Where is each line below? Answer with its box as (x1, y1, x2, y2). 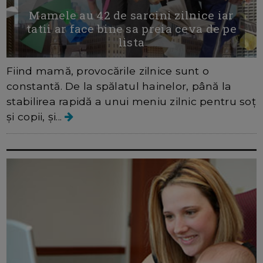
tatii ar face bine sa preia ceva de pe (26, 21, 237, 36)
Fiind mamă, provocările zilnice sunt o (6, 65, 210, 77)
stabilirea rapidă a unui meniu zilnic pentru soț (6, 95, 256, 108)
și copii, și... (6, 110, 65, 123)
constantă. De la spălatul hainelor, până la (6, 80, 232, 93)
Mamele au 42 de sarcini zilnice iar (29, 8, 234, 23)
